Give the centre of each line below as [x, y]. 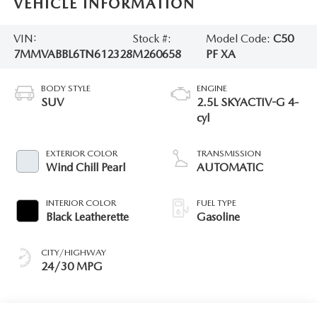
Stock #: [151, 39]
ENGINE [212, 88]
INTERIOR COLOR [81, 202]
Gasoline [218, 217]
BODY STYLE [65, 88]
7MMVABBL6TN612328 [73, 54]
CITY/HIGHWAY [73, 252]
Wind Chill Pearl [85, 167]
